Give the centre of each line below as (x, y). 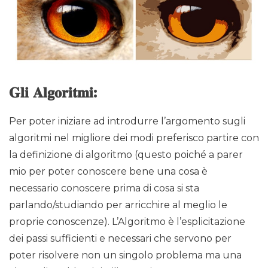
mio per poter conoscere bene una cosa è (108, 172)
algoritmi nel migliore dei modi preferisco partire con (134, 138)
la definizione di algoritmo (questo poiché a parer (126, 155)
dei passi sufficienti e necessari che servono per (120, 239)
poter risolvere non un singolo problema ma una (125, 255)
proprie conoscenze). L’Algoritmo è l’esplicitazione (127, 222)
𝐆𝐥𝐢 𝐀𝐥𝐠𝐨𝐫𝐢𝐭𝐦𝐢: (53, 93)
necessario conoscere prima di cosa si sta (104, 188)
